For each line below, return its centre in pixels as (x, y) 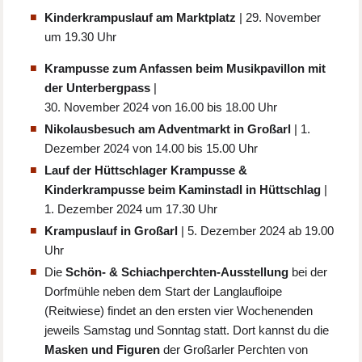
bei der (308, 272)
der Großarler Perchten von (234, 350)
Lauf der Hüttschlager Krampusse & (146, 170)
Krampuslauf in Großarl (112, 231)
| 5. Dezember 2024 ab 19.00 (256, 231)
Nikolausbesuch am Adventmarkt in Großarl (168, 129)
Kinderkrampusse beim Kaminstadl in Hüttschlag (183, 190)
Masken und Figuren (103, 350)
